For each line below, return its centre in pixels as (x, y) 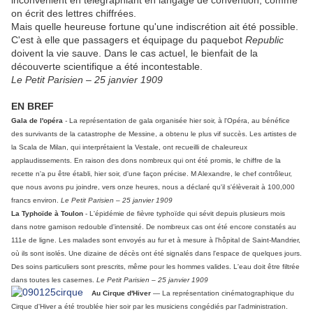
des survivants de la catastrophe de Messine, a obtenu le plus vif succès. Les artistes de (154, 134)
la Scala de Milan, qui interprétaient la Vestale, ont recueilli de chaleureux (129, 147)
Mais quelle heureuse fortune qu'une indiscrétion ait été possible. (155, 27)
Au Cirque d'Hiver (121, 293)
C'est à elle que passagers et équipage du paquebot (128, 40)
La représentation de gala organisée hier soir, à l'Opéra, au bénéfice (180, 121)
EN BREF (32, 107)
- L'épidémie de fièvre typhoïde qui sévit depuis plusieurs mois (185, 214)
